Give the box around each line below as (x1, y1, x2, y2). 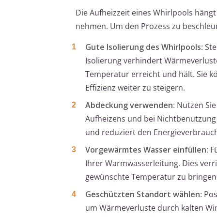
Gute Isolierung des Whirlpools (85, 42, 201, 53)
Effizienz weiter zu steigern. (85, 82, 185, 93)
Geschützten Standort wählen (85, 189, 200, 200)
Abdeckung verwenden (85, 100, 173, 111)
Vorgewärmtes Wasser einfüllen (85, 144, 206, 155)
